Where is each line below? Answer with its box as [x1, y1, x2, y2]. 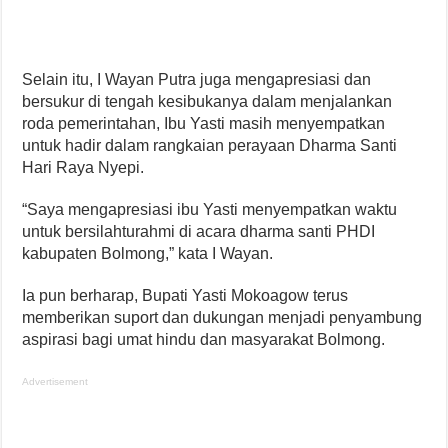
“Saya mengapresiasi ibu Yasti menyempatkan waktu [22, 201, 398, 218]
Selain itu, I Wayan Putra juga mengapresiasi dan [22, 71, 372, 88]
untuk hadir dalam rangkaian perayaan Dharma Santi [22, 137, 398, 154]
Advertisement [22, 376, 89, 387]
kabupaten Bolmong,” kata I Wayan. [22, 245, 274, 262]
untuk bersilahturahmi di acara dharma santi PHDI [22, 223, 376, 240]
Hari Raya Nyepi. [22, 159, 145, 176]
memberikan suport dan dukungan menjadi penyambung [22, 309, 423, 326]
